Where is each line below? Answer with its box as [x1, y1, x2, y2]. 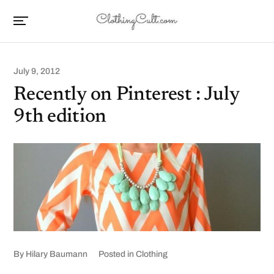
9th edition [13, 107, 106, 127]
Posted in [98, 250, 135, 259]
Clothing [136, 250, 168, 259]
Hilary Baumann [26, 250, 88, 259]
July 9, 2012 [13, 67, 61, 76]
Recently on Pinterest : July [13, 85, 239, 105]
